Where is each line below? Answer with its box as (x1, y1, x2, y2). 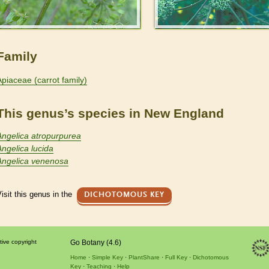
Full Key (165, 253, 187, 261)
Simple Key (91, 253, 123, 261)
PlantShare (128, 253, 160, 261)
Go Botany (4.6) (70, 238, 121, 247)
